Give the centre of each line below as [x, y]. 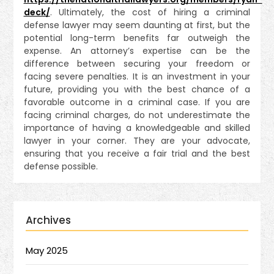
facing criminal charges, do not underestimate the [137, 115]
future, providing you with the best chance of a [137, 89]
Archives [49, 220]
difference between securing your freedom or [137, 63]
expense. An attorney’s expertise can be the [137, 50]
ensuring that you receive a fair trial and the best [137, 153]
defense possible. [61, 166]
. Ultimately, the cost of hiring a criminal [150, 12]
